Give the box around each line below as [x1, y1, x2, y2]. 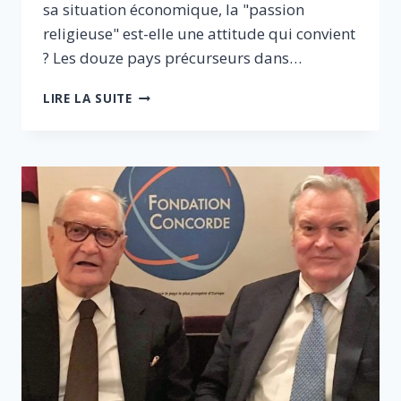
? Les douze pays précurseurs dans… [43, 47, 302, 69]
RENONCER [131, 217, 203, 235]
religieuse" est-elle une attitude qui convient [43, 23, 355, 45]
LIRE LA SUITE [43, 90, 132, 107]
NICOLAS [131, 104, 190, 122]
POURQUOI [131, 85, 204, 103]
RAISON [131, 179, 182, 197]
